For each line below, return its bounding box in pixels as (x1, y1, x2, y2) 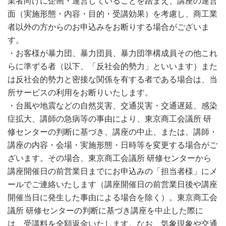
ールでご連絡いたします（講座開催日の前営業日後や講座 (8, 180, 217, 188)
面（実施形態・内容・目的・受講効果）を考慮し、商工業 (8, 9, 217, 18)
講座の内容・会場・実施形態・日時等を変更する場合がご (8, 140, 217, 149)
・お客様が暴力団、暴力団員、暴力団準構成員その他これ (8, 48, 217, 57)
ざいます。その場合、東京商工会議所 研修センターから (8, 153, 211, 162)
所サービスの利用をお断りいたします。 (8, 88, 153, 96)
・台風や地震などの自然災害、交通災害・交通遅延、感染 (8, 101, 217, 109)
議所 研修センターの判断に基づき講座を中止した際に (8, 206, 203, 214)
